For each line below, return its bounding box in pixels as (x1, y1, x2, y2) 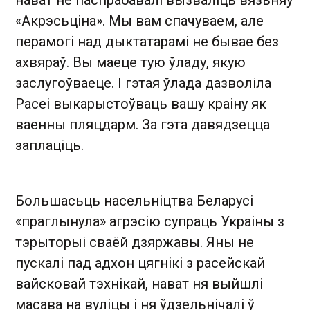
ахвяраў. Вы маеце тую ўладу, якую (15, 54, 246, 71)
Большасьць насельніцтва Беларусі (15, 192, 253, 210)
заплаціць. (15, 137, 84, 154)
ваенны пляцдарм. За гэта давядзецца (15, 116, 270, 134)
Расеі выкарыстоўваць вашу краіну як (15, 95, 266, 113)
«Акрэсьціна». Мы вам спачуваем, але (15, 12, 264, 30)
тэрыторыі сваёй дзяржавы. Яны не (15, 234, 254, 251)
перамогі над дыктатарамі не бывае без (15, 33, 279, 51)
